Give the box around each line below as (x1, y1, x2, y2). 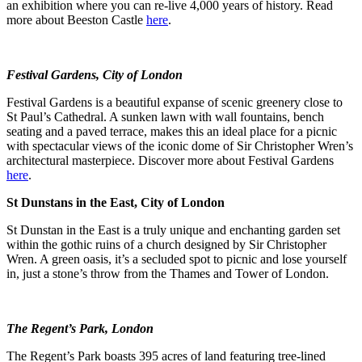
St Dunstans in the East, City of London (6, 195, 225, 209)
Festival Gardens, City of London (6, 67, 183, 82)
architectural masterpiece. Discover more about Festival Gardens (6, 153, 334, 167)
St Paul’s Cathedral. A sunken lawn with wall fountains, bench (6, 109, 324, 124)
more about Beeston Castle (6, 12, 146, 27)
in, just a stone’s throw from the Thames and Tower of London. (6, 266, 329, 280)
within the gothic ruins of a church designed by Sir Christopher (6, 237, 326, 251)
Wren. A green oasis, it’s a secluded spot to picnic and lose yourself (6, 251, 347, 266)
